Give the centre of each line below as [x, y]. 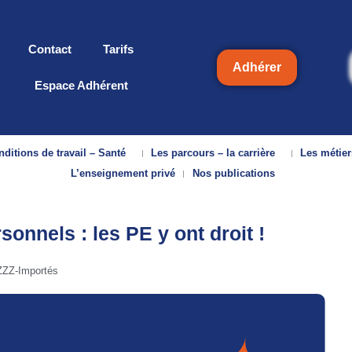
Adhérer [257, 68]
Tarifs [118, 49]
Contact [50, 49]
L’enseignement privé [123, 174]
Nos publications [233, 174]
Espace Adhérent [81, 86]
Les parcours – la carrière [213, 153]
